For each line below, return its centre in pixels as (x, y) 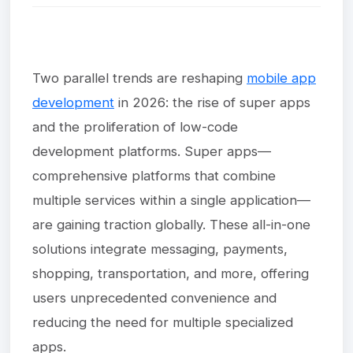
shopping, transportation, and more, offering (171, 273)
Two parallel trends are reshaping (139, 78)
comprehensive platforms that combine (154, 175)
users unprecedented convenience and (154, 297)
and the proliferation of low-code (135, 126)
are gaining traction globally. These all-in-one (171, 224)
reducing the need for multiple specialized (163, 322)
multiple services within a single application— (171, 200)
